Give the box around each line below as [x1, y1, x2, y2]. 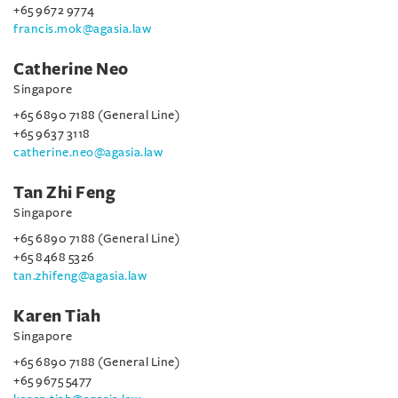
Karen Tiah [13, 307, 100, 325]
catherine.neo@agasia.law [13, 146, 163, 159]
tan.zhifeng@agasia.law [13, 269, 147, 283]
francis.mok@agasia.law [13, 22, 151, 36]
